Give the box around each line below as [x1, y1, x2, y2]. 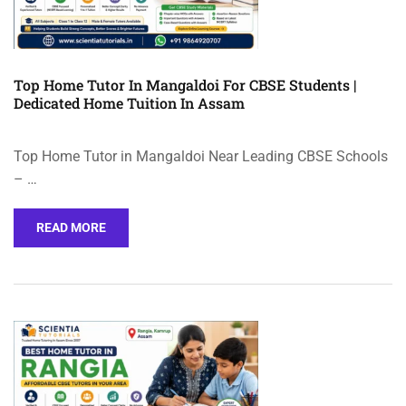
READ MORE [36, 220, 106, 236]
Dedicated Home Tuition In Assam [14, 93, 245, 113]
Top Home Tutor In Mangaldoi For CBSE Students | [14, 75, 356, 95]
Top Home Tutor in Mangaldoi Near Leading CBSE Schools [14, 148, 388, 166]
